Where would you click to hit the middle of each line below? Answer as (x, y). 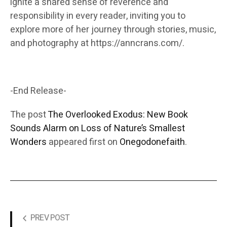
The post (29, 115)
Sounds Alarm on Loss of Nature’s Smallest (98, 129)
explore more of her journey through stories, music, (113, 30)
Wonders (28, 142)
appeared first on (83, 142)
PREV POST (50, 218)
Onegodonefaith (152, 142)
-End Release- (38, 91)
